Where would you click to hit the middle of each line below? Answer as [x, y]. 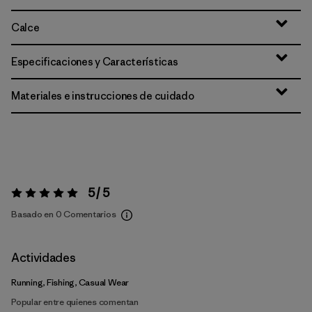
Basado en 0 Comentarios [64, 214]
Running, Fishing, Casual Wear [70, 282]
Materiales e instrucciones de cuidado [103, 96]
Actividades [44, 258]
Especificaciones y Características [95, 62]
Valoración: [32, 196]
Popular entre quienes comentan [75, 302]
